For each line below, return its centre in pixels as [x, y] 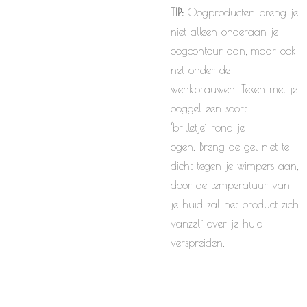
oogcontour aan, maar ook [233, 51]
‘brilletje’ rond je [208, 127]
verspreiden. [198, 243]
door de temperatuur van [230, 185]
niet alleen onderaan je [224, 32]
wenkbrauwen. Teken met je [234, 89]
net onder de [200, 70]
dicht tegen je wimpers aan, [234, 166]
